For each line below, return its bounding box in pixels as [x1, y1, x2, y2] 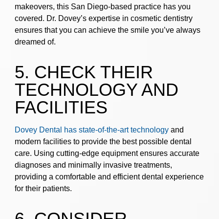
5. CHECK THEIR [15, 62, 153, 83]
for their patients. [15, 184, 72, 193]
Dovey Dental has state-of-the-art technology [15, 126, 169, 134]
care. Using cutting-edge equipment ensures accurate [15, 149, 199, 158]
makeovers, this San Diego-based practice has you [15, 2, 191, 11]
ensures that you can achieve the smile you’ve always [15, 26, 200, 35]
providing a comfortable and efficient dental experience [15, 173, 204, 181]
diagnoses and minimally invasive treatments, [15, 161, 172, 170]
